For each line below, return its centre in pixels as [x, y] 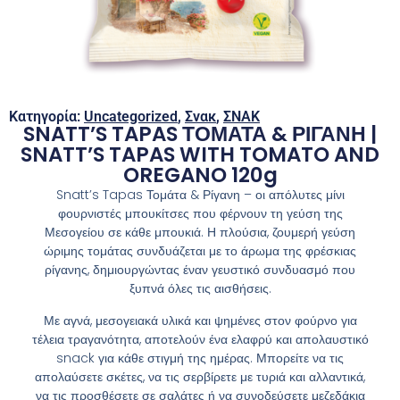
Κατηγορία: [46, 117]
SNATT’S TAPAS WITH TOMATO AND [200, 155]
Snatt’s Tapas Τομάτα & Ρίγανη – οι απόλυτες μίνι [200, 195]
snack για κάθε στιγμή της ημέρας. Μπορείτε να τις [200, 358]
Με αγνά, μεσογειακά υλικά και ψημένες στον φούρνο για [200, 320]
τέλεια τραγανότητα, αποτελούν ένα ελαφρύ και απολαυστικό [200, 339]
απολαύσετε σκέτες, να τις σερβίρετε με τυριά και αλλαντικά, [200, 376]
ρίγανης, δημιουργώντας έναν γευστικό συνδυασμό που [200, 270]
